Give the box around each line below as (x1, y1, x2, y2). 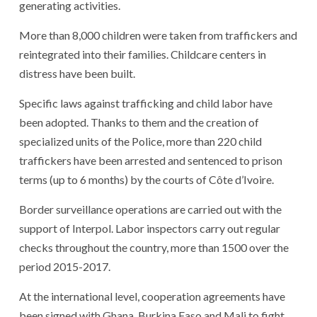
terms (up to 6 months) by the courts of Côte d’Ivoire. (19, 172, 274, 186)
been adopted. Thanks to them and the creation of (19, 115, 259, 129)
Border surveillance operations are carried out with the (19, 202, 282, 216)
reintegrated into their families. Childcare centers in (19, 47, 266, 61)
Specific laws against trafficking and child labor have (19, 96, 272, 110)
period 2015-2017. (19, 259, 110, 273)
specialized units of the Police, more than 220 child (19, 134, 262, 148)
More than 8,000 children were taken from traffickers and (19, 28, 297, 42)
